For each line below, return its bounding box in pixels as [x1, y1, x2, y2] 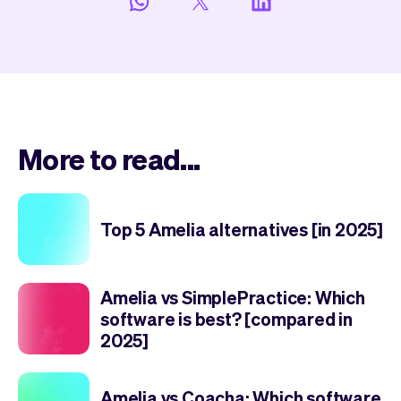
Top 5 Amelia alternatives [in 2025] [100, 217, 383, 241]
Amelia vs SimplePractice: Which [100, 285, 365, 309]
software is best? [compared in [100, 306, 353, 330]
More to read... [18, 140, 200, 176]
